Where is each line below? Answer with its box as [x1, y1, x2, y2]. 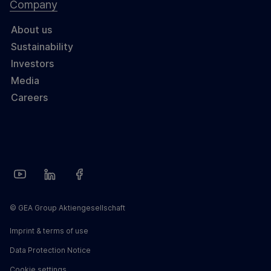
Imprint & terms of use [10, 226, 88, 236]
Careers [11, 91, 48, 104]
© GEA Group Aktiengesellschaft [10, 203, 125, 213]
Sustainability [11, 41, 73, 53]
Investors [11, 57, 54, 70]
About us [11, 24, 52, 36]
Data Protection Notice [10, 246, 91, 255]
